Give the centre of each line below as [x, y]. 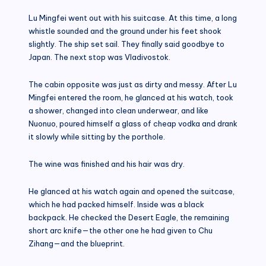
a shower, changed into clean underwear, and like [118, 110]
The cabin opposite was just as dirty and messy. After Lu [133, 84]
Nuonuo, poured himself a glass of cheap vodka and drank [133, 123]
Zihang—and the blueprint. [77, 243]
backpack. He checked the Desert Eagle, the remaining [129, 217]
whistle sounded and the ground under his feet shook [125, 31]
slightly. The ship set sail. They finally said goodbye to [126, 44]
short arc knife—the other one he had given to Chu [121, 230]
